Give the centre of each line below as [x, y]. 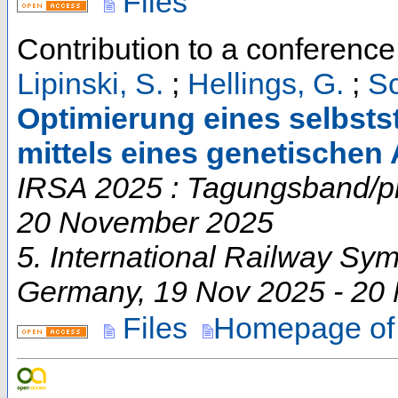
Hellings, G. [266, 83]
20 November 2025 [145, 222]
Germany [77, 291]
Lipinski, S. [90, 83]
